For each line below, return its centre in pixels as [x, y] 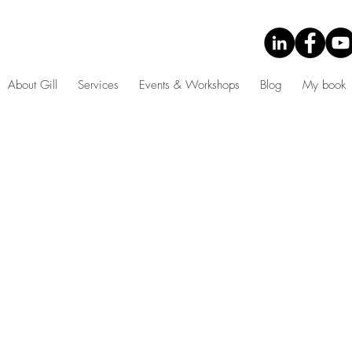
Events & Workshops [189, 85]
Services [98, 85]
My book [324, 85]
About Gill [33, 85]
